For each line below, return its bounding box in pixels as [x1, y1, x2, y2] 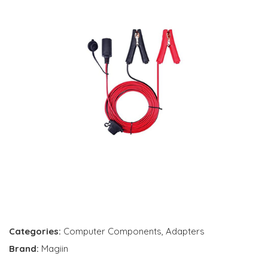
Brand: [9, 243, 41, 254]
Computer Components [63, 226, 162, 237]
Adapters [166, 226, 205, 237]
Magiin [41, 243, 68, 254]
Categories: [9, 226, 61, 237]
